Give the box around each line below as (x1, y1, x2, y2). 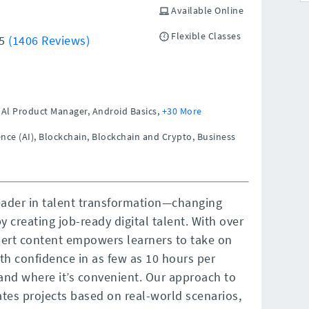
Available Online (168, 3, 244, 17)
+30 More (161, 105, 202, 117)
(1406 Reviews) (8, 32, 90, 48)
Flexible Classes (168, 29, 241, 42)
